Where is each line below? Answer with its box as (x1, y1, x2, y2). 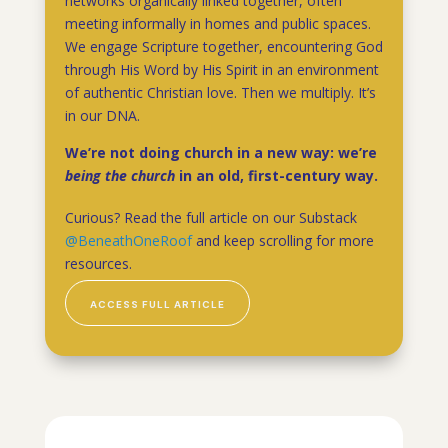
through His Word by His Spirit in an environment (64, 60, 379, 80)
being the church (64, 166, 175, 186)
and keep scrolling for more (191, 231, 374, 251)
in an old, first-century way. (174, 166, 378, 186)
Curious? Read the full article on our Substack (64, 208, 357, 228)
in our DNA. (64, 106, 140, 126)
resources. (64, 254, 132, 274)
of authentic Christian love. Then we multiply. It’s (64, 83, 376, 103)
